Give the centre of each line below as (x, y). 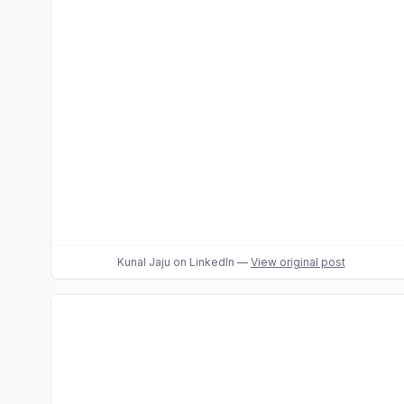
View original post (298, 262)
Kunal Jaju (143, 262)
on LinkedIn (202, 262)
